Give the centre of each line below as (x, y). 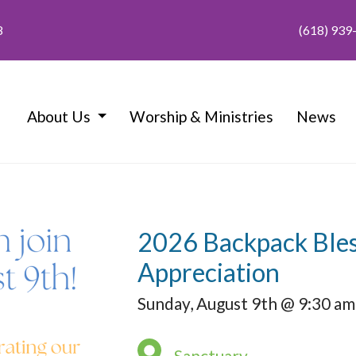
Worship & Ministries (201, 116)
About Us (60, 116)
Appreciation (209, 272)
